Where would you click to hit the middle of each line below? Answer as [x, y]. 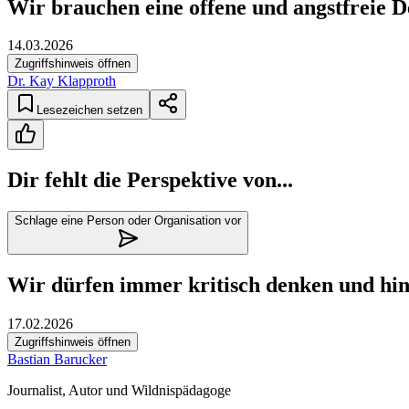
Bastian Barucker [57, 360]
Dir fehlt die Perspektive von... [150, 180]
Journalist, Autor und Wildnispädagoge [119, 391]
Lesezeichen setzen [89, 110]
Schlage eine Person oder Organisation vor [128, 221]
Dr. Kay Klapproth [62, 81]
